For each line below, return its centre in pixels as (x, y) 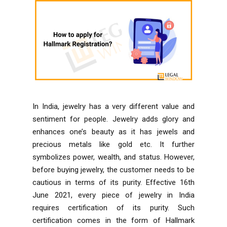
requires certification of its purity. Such (113, 207)
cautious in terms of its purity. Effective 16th (113, 182)
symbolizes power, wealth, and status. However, (113, 157)
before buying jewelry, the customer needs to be (113, 169)
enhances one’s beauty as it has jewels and (113, 131)
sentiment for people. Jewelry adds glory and (113, 119)
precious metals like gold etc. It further (113, 144)
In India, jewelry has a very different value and (113, 106)
